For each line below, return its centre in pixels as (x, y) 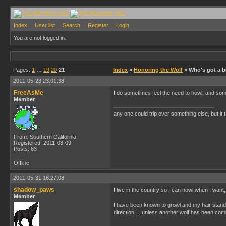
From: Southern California (45, 137)
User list (45, 25)
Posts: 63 (25, 149)
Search (71, 25)
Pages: (22, 70)
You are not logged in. (40, 38)
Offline (21, 163)
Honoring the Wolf (158, 70)
